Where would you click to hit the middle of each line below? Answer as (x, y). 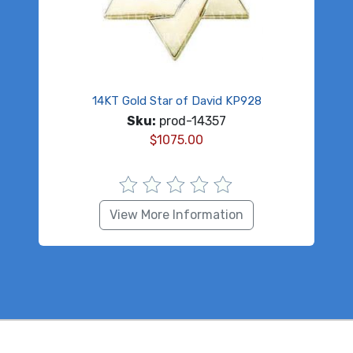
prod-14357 (191, 121)
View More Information (176, 215)
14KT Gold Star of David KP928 (176, 101)
